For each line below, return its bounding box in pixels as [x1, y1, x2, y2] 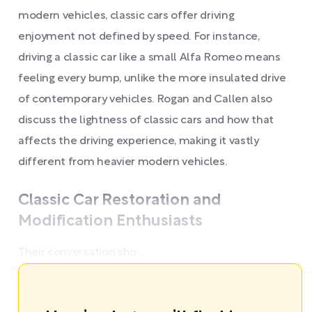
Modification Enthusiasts [18, 214, 203, 228]
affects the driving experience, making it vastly [18, 136, 259, 146]
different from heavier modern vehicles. [18, 157, 227, 167]
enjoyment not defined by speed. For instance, [18, 32, 260, 42]
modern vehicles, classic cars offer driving [18, 11, 235, 21]
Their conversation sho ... [18, 248, 145, 258]
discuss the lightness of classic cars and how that [18, 116, 274, 125]
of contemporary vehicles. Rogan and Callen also [18, 95, 272, 104]
